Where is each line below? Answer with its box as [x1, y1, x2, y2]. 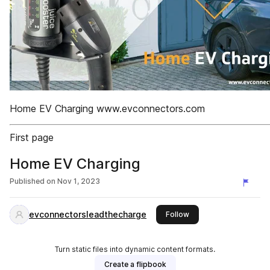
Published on [10, 177, 55, 186]
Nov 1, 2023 [57, 177, 100, 186]
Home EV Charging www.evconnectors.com [10, 102, 205, 115]
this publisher [189, 209, 237, 218]
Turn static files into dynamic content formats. [55, 245, 215, 254]
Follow [166, 210, 189, 219]
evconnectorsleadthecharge [29, 209, 146, 219]
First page [10, 131, 54, 143]
